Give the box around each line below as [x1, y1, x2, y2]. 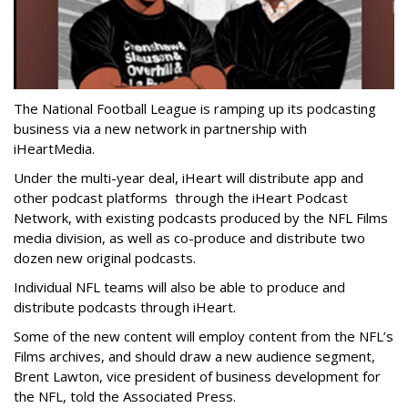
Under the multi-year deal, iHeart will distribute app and [14, 168, 363, 188]
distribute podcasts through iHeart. [14, 298, 236, 317]
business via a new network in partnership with [14, 119, 307, 138]
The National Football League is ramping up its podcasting [14, 99, 376, 118]
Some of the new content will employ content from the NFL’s [14, 327, 393, 346]
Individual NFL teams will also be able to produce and [14, 278, 345, 297]
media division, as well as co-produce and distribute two [14, 229, 365, 248]
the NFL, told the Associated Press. [14, 387, 236, 406]
